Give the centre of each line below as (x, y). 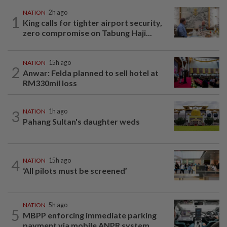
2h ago (58, 12)
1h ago (58, 111)
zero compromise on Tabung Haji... (87, 32)
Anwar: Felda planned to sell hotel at (91, 72)
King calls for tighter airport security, (92, 22)
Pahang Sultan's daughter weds (81, 121)
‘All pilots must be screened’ (75, 171)
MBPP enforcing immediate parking (90, 215)
